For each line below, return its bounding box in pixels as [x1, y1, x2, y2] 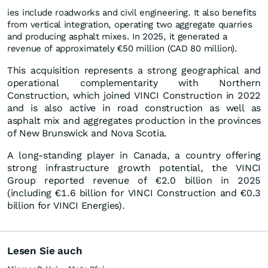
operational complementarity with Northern [7, 77, 261, 89]
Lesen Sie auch [7, 245, 83, 257]
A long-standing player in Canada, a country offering [7, 150, 261, 162]
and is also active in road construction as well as [7, 102, 261, 114]
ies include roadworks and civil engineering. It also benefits [7, 7, 257, 19]
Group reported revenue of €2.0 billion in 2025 [7, 175, 261, 187]
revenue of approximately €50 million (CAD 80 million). [7, 43, 237, 54]
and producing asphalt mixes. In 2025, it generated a [7, 31, 227, 42]
